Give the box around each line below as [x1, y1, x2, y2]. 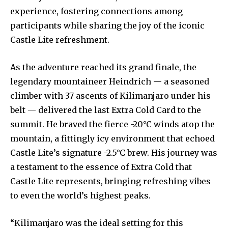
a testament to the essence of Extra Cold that [10, 162, 192, 173]
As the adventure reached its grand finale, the [10, 62, 196, 73]
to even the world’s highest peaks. [10, 190, 151, 201]
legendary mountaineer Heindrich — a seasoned [10, 76, 209, 87]
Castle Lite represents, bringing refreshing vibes [10, 176, 211, 187]
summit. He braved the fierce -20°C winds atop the [10, 119, 215, 130]
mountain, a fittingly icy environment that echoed [10, 133, 215, 144]
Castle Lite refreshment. [10, 35, 109, 45]
